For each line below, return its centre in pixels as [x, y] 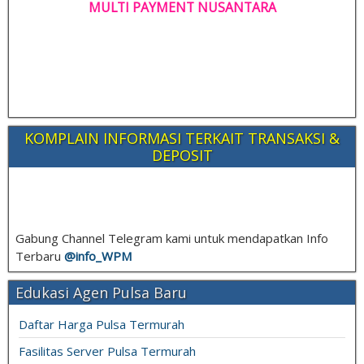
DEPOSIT [182, 155]
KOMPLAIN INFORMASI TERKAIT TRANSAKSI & [182, 138]
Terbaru [40, 256]
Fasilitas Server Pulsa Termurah [107, 351]
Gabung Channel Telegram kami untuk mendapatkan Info [172, 238]
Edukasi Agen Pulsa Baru [101, 292]
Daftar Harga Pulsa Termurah [102, 324]
